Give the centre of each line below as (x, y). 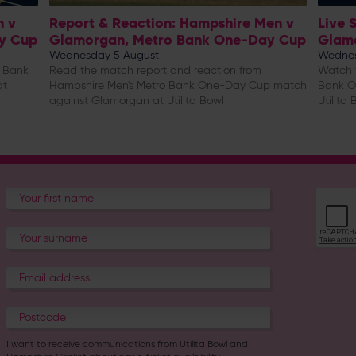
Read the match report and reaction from (155, 70)
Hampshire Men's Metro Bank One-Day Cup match (178, 85)
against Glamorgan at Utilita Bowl (137, 100)
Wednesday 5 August (104, 55)
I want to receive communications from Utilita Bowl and (128, 343)
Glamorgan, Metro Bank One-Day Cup (178, 39)
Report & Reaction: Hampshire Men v (172, 22)
